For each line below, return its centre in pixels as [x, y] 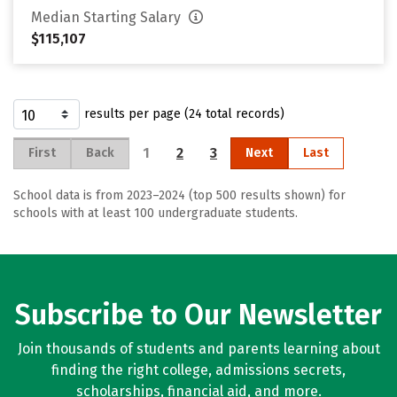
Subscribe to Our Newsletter [198, 315]
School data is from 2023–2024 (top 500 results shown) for [179, 195]
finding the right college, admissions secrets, [198, 370]
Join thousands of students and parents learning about [198, 349]
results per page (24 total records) [184, 114]
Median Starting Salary [108, 17]
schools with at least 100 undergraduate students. [156, 213]
